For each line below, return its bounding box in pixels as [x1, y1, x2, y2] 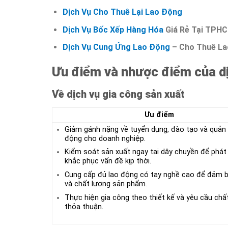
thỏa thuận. [64, 202, 103, 211]
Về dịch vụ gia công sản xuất [52, 88, 185, 100]
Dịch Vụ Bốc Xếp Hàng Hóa [62, 24, 163, 35]
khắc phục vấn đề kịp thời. [64, 157, 151, 166]
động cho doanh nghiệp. [64, 134, 146, 143]
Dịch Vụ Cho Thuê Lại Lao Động [62, 7, 182, 17]
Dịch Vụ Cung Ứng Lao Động [62, 42, 170, 52]
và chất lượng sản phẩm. [64, 179, 147, 188]
